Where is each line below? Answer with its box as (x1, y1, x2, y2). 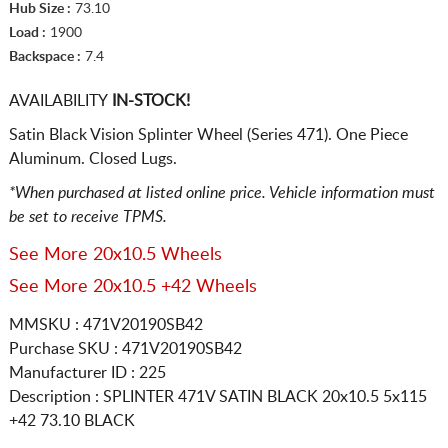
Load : (8, 25, 46, 40)
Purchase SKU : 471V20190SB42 (8, 340, 242, 357)
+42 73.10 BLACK (8, 412, 135, 429)
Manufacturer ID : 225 (8, 364, 166, 381)
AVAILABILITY (8, 92, 108, 109)
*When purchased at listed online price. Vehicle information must (8, 184, 435, 201)
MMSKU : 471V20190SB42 (8, 316, 203, 333)
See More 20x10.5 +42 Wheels (8, 277, 257, 296)
